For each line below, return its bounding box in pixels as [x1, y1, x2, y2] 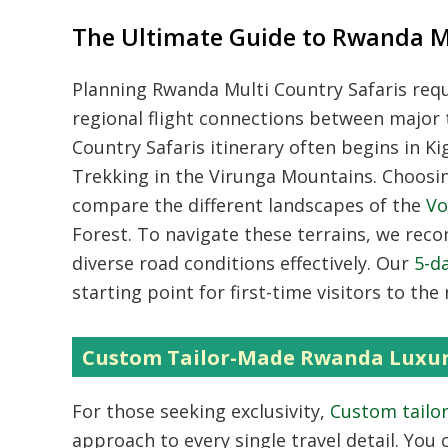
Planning [72, 76, 152, 101]
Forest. [72, 221, 132, 246]
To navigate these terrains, [132, 221, 371, 246]
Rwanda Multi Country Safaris [152, 76, 407, 101]
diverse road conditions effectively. [72, 250, 371, 275]
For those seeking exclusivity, [72, 398, 325, 423]
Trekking [72, 163, 149, 188]
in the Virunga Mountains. [149, 163, 377, 188]
